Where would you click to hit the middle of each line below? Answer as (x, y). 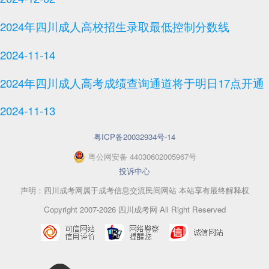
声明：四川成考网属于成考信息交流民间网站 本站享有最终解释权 (134, 190)
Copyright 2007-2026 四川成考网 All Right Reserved (134, 210)
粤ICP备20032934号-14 (134, 137)
